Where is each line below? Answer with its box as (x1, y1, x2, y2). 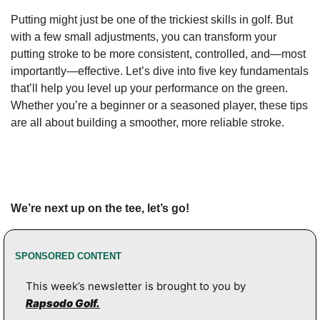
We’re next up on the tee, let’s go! (11, 202, 189, 214)
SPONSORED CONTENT (15, 251, 121, 261)
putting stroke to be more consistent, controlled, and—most (11, 48, 306, 60)
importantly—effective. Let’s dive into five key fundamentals (11, 65, 309, 77)
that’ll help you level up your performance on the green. (11, 82, 288, 94)
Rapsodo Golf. (26, 296, 100, 310)
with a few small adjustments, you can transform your (11, 31, 276, 43)
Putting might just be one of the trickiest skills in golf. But (11, 14, 293, 26)
